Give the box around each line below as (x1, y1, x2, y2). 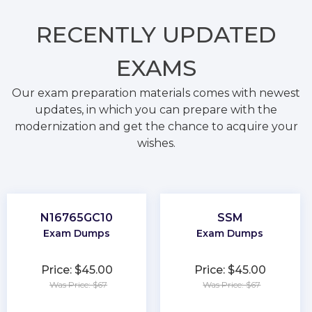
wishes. (136, 136, 175, 150)
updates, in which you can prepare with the (35, 102, 277, 116)
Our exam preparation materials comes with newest (12, 86, 300, 100)
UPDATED (162, 20, 276, 48)
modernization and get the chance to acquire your (14, 119, 298, 133)
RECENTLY (36, 20, 162, 48)
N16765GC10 (40, 210, 114, 224)
